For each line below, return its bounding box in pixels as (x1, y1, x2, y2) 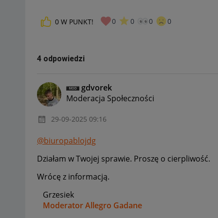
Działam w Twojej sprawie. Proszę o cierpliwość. (37, 153, 210, 164)
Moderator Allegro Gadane (43, 200, 142, 211)
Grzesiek (37, 189, 74, 200)
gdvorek (81, 82, 112, 93)
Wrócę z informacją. (37, 171, 109, 182)
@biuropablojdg (37, 135, 96, 146)
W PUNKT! (61, 17, 93, 27)
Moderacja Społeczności (66, 92, 154, 104)
